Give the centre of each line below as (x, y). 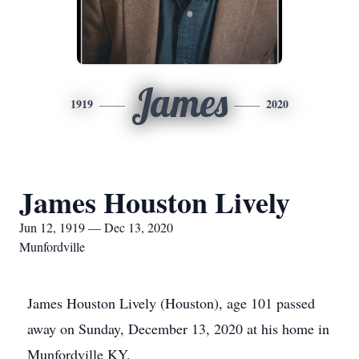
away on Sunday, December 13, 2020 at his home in (178, 329)
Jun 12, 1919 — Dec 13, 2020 (96, 227)
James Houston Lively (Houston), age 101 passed (171, 303)
